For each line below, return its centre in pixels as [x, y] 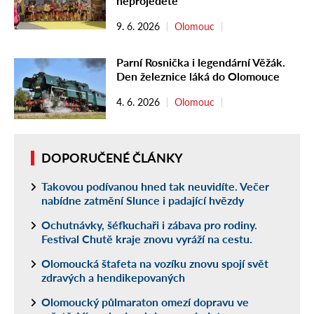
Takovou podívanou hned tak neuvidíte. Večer [155, 186]
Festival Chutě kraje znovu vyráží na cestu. [147, 238]
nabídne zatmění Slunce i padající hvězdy [143, 200]
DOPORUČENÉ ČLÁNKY [112, 157]
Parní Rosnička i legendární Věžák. [201, 62]
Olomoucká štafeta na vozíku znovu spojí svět [155, 263]
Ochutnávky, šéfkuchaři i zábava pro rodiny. [149, 224]
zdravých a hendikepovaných [113, 277]
